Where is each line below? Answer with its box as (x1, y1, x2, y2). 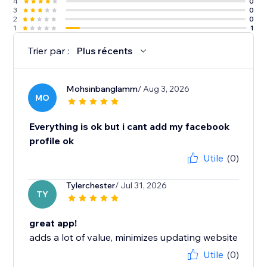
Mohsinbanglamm (66, 83, 138, 95)
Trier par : (28, 45, 70, 57)
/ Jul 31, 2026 (115, 180, 167, 191)
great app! (29, 217, 77, 229)
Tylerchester (66, 180, 116, 191)
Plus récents (76, 45, 133, 57)
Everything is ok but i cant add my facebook (29, 120, 230, 133)
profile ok (29, 135, 74, 147)
